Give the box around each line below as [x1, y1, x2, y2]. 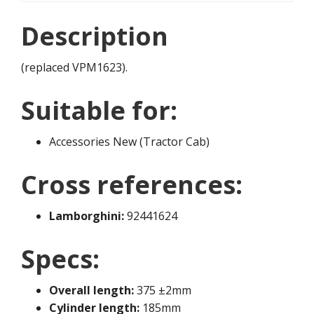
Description [21, 19, 168, 54]
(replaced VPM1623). [21, 60, 128, 76]
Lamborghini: [49, 208, 124, 224]
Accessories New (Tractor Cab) [49, 134, 210, 150]
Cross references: [21, 168, 243, 203]
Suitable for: [21, 93, 177, 128]
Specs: [21, 242, 100, 277]
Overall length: [49, 282, 134, 299]
